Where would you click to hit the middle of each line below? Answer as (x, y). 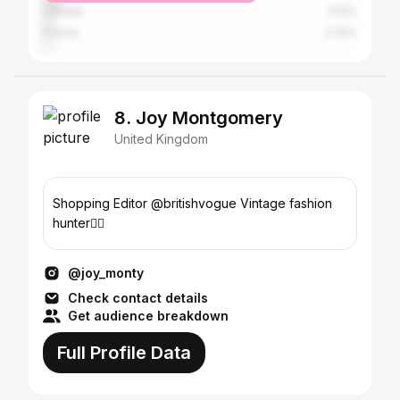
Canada (63, 11)
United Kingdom (161, 139)
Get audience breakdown (148, 316)
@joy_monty (106, 273)
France (61, 33)
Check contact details (138, 298)
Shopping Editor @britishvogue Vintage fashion (146, 203)
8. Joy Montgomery (199, 118)
